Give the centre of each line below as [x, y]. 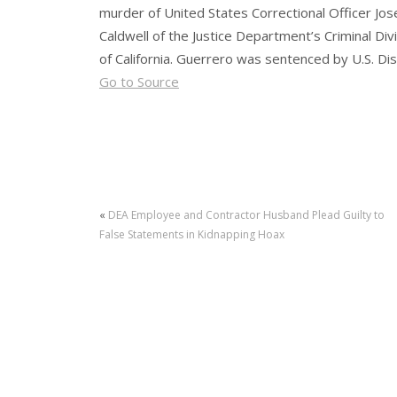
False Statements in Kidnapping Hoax [192, 235]
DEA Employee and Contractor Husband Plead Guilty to [246, 215]
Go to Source [139, 82]
